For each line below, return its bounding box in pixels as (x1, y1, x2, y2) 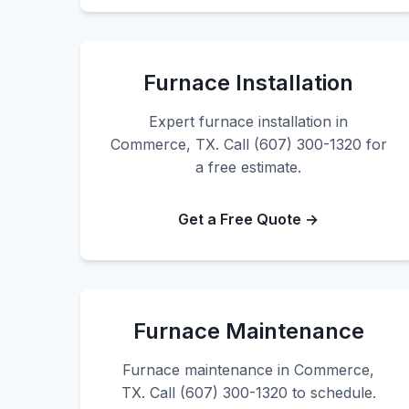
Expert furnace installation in (149, 112, 348, 131)
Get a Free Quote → (178, 210, 319, 228)
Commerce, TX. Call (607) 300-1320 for (110, 135, 387, 153)
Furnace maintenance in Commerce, (122, 361, 374, 379)
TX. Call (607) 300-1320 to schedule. (121, 383, 376, 402)
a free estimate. (195, 158, 301, 176)
